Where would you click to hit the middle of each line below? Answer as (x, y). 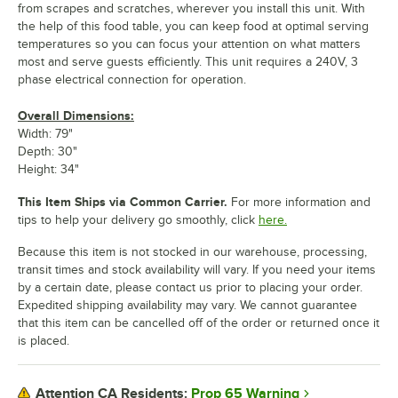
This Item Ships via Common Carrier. (123, 201)
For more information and (299, 202)
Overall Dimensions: (76, 115)
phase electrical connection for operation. (132, 79)
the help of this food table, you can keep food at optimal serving (193, 26)
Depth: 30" (48, 151)
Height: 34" (48, 169)
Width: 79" (45, 133)
